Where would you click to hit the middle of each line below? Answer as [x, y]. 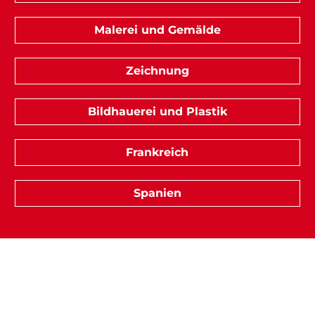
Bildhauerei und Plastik [157, 111]
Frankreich [157, 152]
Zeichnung [157, 70]
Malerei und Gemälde [157, 30]
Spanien [157, 193]
